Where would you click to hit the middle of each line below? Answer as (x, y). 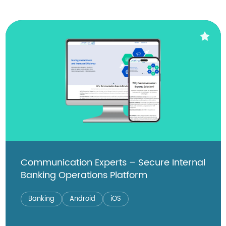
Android (82, 199)
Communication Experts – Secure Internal (113, 162)
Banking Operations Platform (84, 175)
